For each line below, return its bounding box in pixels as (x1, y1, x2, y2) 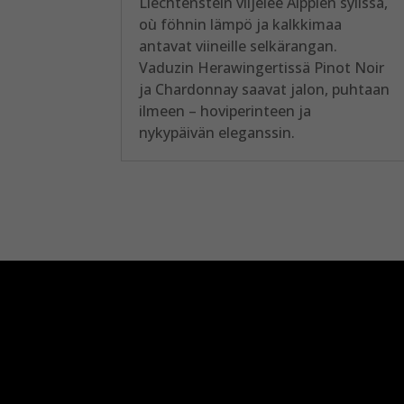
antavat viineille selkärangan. (139, 35, 338, 56)
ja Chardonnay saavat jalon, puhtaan (139, 78, 390, 99)
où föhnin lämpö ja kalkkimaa (139, 14, 343, 34)
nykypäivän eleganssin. (139, 122, 296, 142)
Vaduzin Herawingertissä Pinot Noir (139, 57, 385, 78)
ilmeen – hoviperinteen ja (139, 100, 312, 121)
